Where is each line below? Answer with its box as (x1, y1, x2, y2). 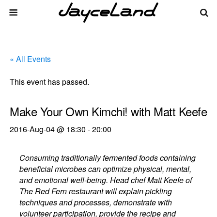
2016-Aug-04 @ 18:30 (10, 124, 86, 135)
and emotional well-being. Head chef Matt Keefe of (19, 174, 192, 186)
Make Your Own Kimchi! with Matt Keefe (10, 103, 207, 120)
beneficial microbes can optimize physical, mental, (19, 163, 192, 174)
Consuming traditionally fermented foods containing (19, 152, 196, 163)
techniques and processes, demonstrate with (19, 197, 172, 208)
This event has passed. (10, 76, 89, 87)
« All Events (10, 53, 51, 64)
